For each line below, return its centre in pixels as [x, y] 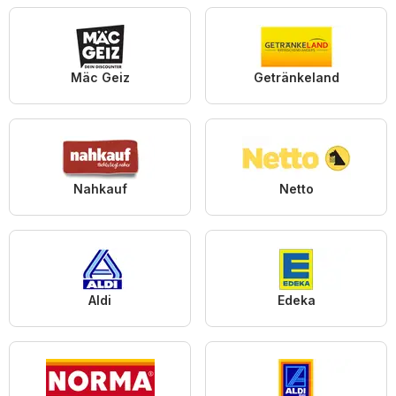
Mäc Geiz [100, 78]
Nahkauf [100, 189]
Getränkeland [296, 78]
